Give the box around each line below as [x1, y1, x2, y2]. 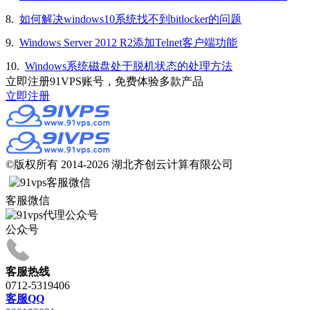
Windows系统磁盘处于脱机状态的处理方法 [25, 60, 232, 73]
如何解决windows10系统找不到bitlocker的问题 [19, 13, 241, 26]
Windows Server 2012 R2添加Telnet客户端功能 [19, 37, 237, 49]
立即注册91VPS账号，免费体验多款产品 [6, 75, 203, 88]
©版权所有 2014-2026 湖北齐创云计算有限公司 [6, 158, 233, 171]
